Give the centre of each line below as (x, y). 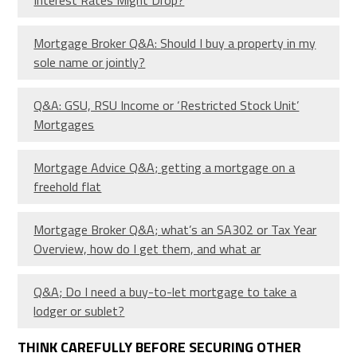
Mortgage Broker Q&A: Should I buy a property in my (175, 43)
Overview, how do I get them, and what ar (147, 248)
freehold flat (68, 186)
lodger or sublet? (79, 310)
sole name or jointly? (90, 62)
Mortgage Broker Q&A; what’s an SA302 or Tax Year (175, 229)
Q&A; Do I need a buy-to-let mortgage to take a (165, 291)
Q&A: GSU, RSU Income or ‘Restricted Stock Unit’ (167, 105)
